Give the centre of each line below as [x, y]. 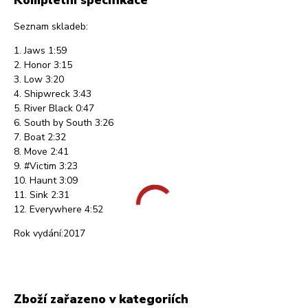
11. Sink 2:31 [42, 195]
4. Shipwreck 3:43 [53, 94]
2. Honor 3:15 [43, 65]
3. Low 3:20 [39, 80]
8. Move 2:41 [41, 152]
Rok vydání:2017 [49, 234]
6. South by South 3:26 [64, 123]
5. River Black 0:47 [54, 109]
